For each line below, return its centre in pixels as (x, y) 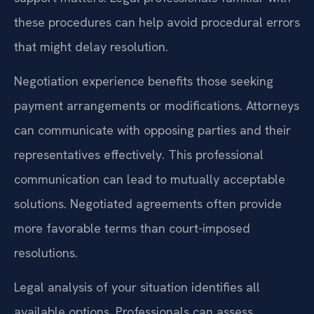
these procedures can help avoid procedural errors (157, 22)
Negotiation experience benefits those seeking (144, 81)
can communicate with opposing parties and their (152, 130)
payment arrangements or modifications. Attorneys (157, 106)
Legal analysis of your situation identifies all (137, 287)
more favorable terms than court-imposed (132, 228)
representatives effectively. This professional (139, 155)
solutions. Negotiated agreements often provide (148, 204)
